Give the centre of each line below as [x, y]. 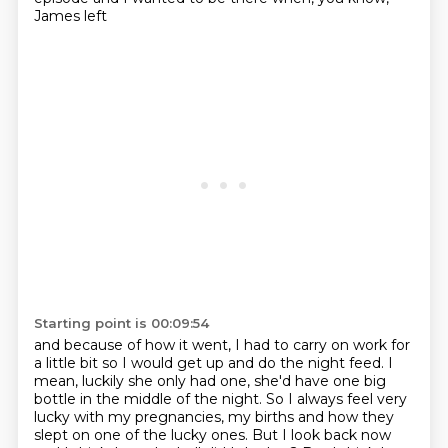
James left [70, 16]
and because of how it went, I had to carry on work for [221, 345]
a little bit [67, 363]
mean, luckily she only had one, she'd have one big [209, 381]
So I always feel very [336, 399]
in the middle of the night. [172, 399]
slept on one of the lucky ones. [142, 435]
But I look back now [321, 435]
